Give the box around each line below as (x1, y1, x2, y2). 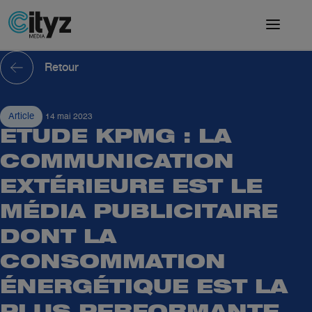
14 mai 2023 (45, 113, 93, 121)
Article (8, 112, 34, 121)
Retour (45, 61, 79, 74)
